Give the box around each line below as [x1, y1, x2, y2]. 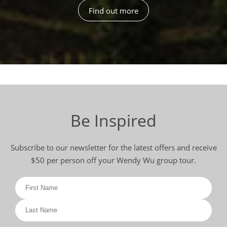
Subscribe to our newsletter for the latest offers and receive [10, 142, 217, 153]
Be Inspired [70, 109, 157, 131]
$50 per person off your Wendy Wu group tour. [31, 155, 196, 165]
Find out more [89, 5, 138, 16]
